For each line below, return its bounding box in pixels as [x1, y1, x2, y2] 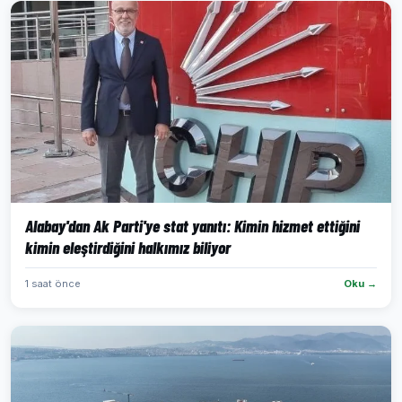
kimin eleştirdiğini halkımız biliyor [25, 237, 231, 258]
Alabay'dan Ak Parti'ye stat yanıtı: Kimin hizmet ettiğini [25, 215, 360, 236]
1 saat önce [25, 277, 81, 290]
